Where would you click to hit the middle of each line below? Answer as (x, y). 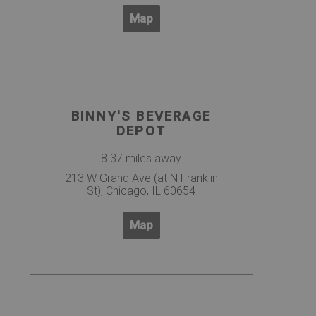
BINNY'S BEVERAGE (141, 117)
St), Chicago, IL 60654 (141, 191)
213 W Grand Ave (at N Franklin (141, 178)
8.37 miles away (141, 159)
